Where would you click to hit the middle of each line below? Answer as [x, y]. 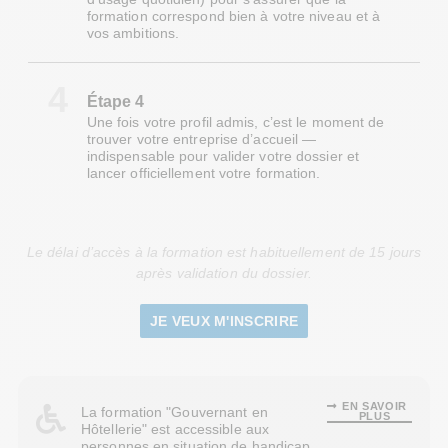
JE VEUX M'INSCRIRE [224, 321]
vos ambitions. [133, 33]
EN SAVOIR [374, 406]
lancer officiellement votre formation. [203, 173]
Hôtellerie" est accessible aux [175, 429]
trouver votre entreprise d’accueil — [201, 139]
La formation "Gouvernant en [174, 412]
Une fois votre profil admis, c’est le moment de [235, 122]
